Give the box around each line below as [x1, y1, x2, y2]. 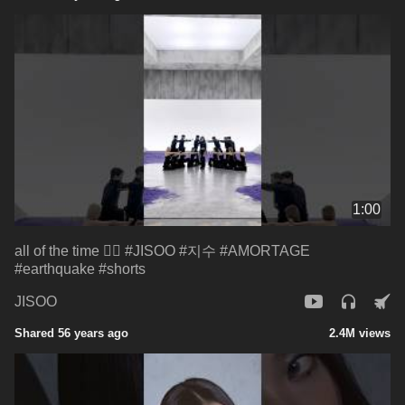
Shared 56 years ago [14, 325, 128, 340]
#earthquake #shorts [14, 260, 146, 277]
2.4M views [329, 325, 391, 340]
